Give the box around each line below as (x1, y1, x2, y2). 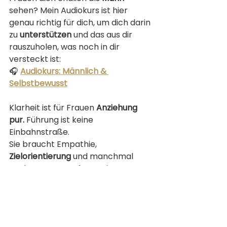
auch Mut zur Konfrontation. (9, 162, 122, 174)
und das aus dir (71, 28, 134, 41)
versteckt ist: (9, 53, 63, 65)
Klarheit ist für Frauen (9, 101, 96, 113)
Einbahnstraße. (9, 126, 71, 138)
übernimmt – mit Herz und (9, 211, 116, 223)
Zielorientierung (9, 150, 71, 162)
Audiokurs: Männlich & (20, 65, 108, 77)
